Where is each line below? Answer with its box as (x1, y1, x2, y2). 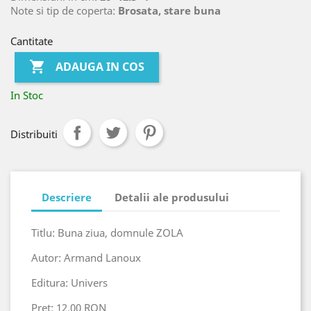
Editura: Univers (31, 275, 108, 289)
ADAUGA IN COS (56, 59, 145, 75)
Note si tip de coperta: (10, 3, 118, 17)
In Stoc (10, 87, 43, 102)
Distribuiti (10, 126, 58, 141)
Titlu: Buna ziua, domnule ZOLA (31, 225, 183, 239)
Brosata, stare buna (118, 3, 221, 17)
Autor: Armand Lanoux (31, 250, 141, 264)
